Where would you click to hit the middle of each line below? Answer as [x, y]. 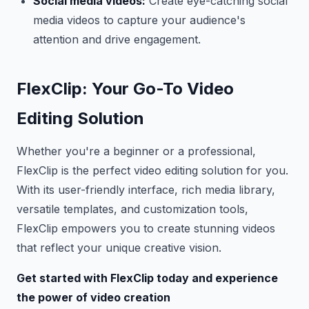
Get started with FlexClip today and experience [147, 278]
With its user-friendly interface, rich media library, [146, 190]
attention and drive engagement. [117, 39]
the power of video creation [93, 297]
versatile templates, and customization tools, [132, 209]
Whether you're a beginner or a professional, [136, 151]
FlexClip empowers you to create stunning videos [146, 228]
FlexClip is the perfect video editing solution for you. [152, 170]
